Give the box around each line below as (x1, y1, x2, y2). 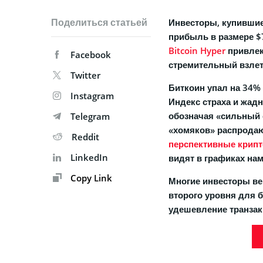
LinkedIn (70, 151, 108, 164)
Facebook (70, 49, 111, 61)
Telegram (70, 110, 110, 123)
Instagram (70, 90, 114, 102)
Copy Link (68, 172, 112, 184)
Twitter (70, 69, 100, 82)
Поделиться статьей (51, 16, 147, 29)
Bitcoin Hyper (168, 45, 225, 57)
